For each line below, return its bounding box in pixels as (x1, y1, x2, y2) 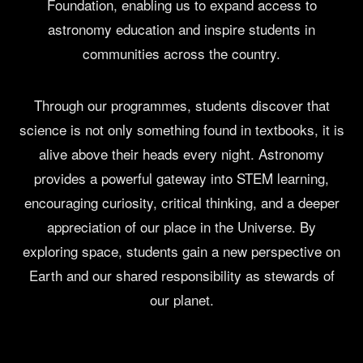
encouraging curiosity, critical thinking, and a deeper (23, 192, 340, 213)
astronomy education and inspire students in (48, 19, 315, 40)
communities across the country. (83, 43, 280, 64)
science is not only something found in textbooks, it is (19, 119, 344, 140)
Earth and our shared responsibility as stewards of (28, 265, 335, 286)
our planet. (149, 289, 214, 310)
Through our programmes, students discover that (33, 95, 330, 116)
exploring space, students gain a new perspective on (23, 241, 340, 262)
